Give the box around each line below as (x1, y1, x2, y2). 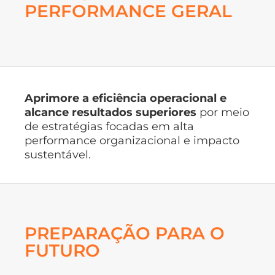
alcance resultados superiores (25, 105, 196, 119)
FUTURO (25, 240, 100, 261)
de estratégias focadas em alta (25, 119, 194, 133)
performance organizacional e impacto (25, 133, 239, 147)
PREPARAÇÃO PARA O (25, 223, 225, 244)
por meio (196, 105, 249, 119)
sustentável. (25, 147, 91, 161)
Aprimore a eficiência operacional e (25, 91, 227, 105)
